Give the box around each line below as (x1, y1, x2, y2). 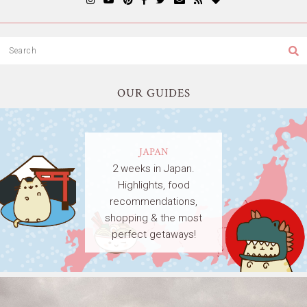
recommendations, (110, 195, 197, 208)
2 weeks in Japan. (112, 162, 195, 175)
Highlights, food (117, 178, 190, 191)
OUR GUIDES (116, 85, 191, 101)
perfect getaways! (111, 228, 196, 241)
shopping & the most (105, 211, 202, 224)
